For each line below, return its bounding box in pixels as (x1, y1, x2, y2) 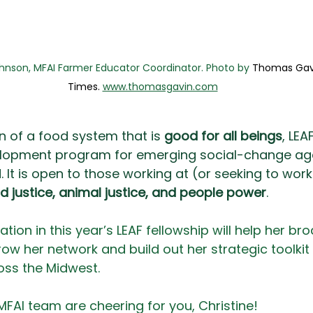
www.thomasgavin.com (102, 80, 218, 94)
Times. (67, 80, 103, 94)
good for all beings (164, 127, 282, 145)
